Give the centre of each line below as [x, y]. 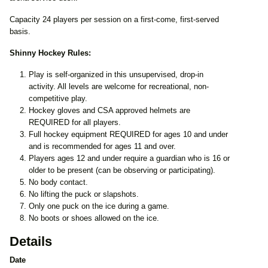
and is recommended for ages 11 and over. [102, 146]
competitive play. [58, 98]
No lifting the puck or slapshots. [84, 194]
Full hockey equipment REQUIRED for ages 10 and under [128, 134]
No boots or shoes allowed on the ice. [94, 218]
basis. [20, 31]
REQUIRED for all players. [75, 122]
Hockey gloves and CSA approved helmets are [109, 110]
